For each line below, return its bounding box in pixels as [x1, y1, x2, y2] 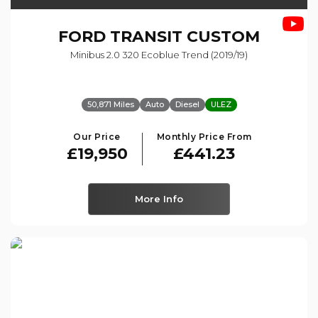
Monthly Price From [156, 131, 252, 143]
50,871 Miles [87, 99, 134, 110]
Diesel [175, 99, 199, 110]
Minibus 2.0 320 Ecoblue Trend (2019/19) [70, 49, 248, 61]
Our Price [73, 131, 121, 143]
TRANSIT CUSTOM [106, 27, 260, 47]
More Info [135, 193, 183, 205]
